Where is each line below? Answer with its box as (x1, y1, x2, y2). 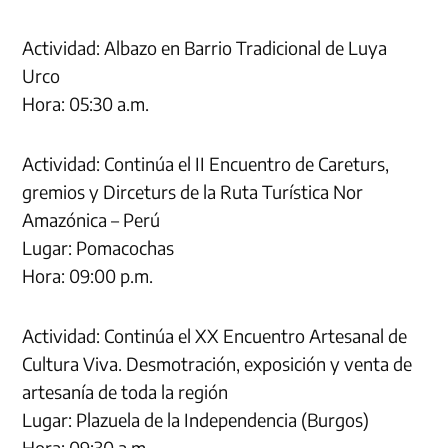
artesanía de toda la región (22, 379, 229, 403)
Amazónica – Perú (22, 207, 161, 231)
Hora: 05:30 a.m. (22, 91, 150, 115)
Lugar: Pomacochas (22, 235, 175, 259)
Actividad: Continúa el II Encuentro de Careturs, (22, 151, 390, 175)
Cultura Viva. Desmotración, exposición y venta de (22, 351, 413, 375)
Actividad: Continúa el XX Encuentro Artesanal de (22, 323, 408, 347)
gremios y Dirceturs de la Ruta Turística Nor (22, 179, 364, 203)
